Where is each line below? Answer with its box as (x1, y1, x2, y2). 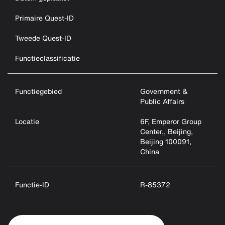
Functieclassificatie (15, 53, 80, 63)
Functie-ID (15, 179, 49, 190)
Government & (140, 86, 188, 96)
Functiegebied (15, 86, 62, 96)
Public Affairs (140, 96, 185, 106)
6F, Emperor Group (140, 116, 202, 127)
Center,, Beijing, (140, 126, 193, 137)
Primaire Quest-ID (15, 13, 74, 23)
